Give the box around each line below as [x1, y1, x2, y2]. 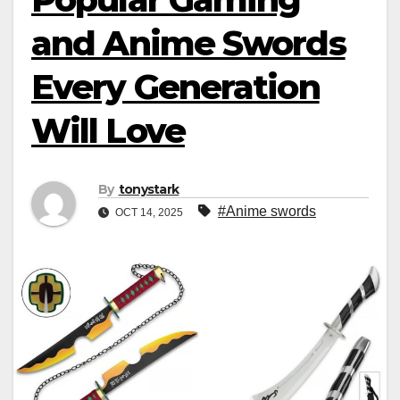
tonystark [118, 181, 179, 198]
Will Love [31, 110, 185, 152]
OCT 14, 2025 [112, 206, 186, 220]
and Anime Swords [31, 22, 346, 64]
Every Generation [31, 66, 320, 108]
